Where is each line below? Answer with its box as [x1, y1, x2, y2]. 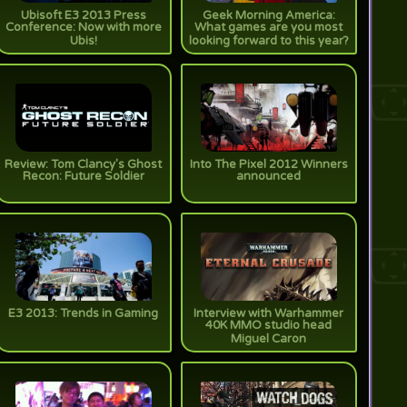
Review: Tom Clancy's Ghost [5, 157, 163, 172]
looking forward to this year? [188, 34, 349, 53]
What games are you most [194, 20, 343, 39]
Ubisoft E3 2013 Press [20, 8, 146, 23]
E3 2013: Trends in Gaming [8, 306, 159, 321]
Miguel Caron [231, 332, 307, 351]
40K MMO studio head [205, 318, 333, 337]
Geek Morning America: [202, 8, 335, 23]
